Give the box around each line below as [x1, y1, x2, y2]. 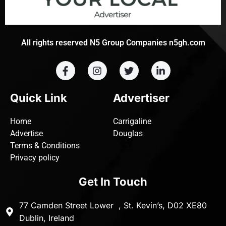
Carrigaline [113, 117, 151, 127]
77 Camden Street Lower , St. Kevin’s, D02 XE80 [19, 200, 212, 211]
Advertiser [113, 91, 169, 105]
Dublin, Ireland [19, 213, 74, 223]
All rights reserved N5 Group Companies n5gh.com [21, 38, 205, 48]
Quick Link [10, 91, 67, 105]
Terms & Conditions [10, 141, 80, 151]
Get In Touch [79, 175, 147, 189]
